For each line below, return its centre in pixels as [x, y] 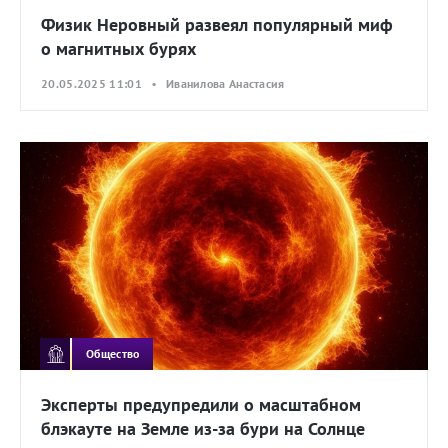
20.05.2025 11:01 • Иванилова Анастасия [163, 83]
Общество [113, 353]
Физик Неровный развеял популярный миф [217, 24]
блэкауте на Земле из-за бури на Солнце [203, 429]
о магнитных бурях [118, 48]
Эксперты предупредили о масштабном [201, 405]
